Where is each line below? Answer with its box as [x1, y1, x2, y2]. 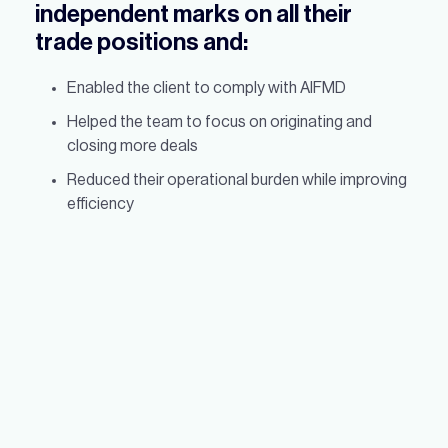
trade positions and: [35, 30, 248, 54]
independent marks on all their [35, 2, 352, 26]
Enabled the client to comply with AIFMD [67, 80, 346, 96]
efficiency [67, 196, 134, 212]
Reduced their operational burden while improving [67, 172, 407, 188]
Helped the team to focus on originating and [67, 114, 372, 130]
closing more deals [67, 138, 198, 154]
